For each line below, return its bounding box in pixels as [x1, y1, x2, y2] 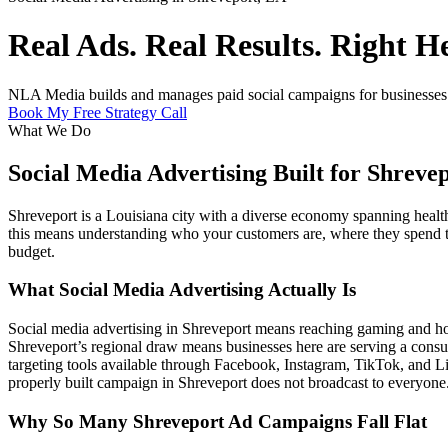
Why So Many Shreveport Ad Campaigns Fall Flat [8, 410, 427, 432]
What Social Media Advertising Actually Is [8, 279, 356, 301]
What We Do [8, 121, 91, 139]
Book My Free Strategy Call [8, 103, 187, 121]
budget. [8, 242, 55, 260]
